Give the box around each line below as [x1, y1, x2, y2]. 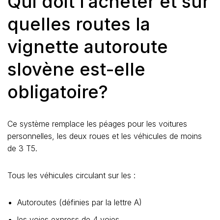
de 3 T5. [7, 143, 37, 153]
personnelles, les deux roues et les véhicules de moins [7, 131, 202, 141]
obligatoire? [7, 81, 108, 103]
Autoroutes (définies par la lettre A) [17, 197, 142, 207]
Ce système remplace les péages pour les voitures [7, 118, 187, 129]
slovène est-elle [7, 58, 145, 80]
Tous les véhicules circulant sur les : [7, 170, 136, 180]
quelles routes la [7, 13, 150, 35]
